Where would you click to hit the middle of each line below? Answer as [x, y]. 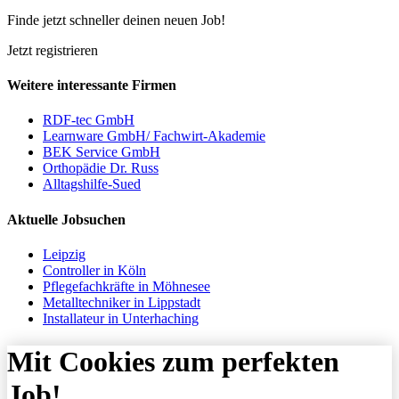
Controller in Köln [94, 270]
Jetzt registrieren [53, 50]
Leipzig [64, 254]
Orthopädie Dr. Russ [101, 168]
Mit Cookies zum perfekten [173, 362]
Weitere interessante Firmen [92, 85]
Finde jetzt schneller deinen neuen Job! [116, 20]
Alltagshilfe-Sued [92, 184]
